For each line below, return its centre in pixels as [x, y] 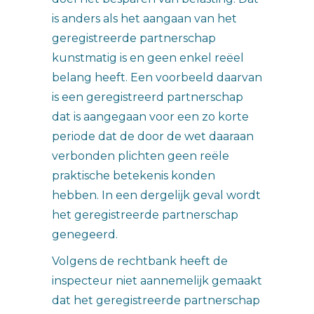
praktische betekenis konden [134, 176]
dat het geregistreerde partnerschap [156, 300]
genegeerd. [85, 234]
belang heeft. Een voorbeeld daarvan [157, 77]
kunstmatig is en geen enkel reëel [148, 58]
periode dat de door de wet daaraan [153, 136]
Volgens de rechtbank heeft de [140, 261]
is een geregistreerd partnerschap [148, 97]
